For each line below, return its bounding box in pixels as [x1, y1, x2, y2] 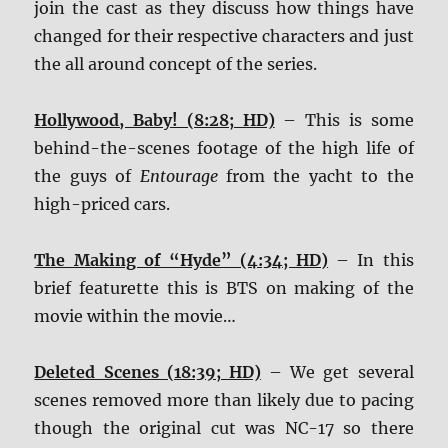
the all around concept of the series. [34, 54, 318, 75]
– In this [328, 250, 414, 271]
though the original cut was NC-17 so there [34, 418, 414, 439]
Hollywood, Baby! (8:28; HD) [34, 110, 275, 131]
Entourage [139, 166, 218, 187]
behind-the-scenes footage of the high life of [34, 138, 414, 159]
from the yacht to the [217, 166, 414, 187]
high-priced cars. [34, 194, 171, 215]
